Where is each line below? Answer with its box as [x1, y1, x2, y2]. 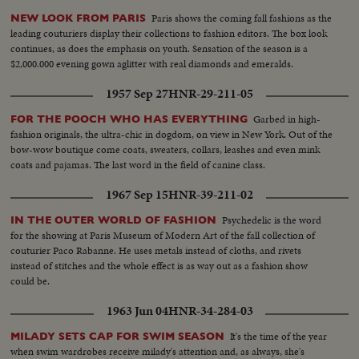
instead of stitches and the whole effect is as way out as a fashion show [10, 258, 309, 274]
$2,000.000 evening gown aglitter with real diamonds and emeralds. [10, 56, 294, 72]
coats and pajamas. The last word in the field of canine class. [10, 157, 266, 173]
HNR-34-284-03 [167, 302, 253, 321]
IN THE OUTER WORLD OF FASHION [10, 214, 217, 227]
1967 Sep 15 [106, 186, 168, 204]
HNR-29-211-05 [168, 85, 253, 103]
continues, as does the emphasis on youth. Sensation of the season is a [10, 41, 309, 57]
